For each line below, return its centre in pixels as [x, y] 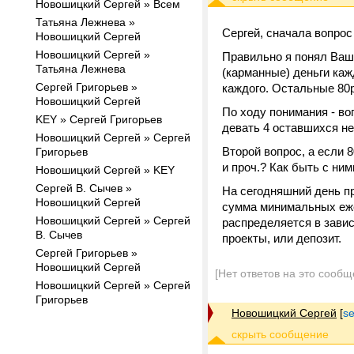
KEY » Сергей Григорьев [99, 119]
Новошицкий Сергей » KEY [105, 170]
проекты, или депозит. [282, 238]
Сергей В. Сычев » [84, 188]
